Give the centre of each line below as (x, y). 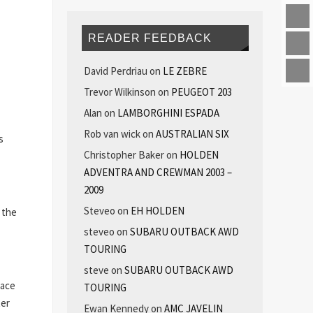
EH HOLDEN (157, 211)
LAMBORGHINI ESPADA (168, 113)
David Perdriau (115, 71)
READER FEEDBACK (150, 38)
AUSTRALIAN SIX (192, 134)
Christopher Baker (124, 155)
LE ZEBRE (184, 71)
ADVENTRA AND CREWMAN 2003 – (158, 173)
